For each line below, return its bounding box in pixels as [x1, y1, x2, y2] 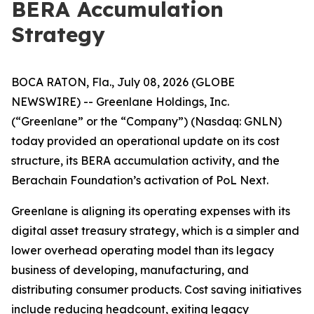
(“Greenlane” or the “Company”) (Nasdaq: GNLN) [11, 114, 282, 128]
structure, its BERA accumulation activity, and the [11, 153, 280, 168]
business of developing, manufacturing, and [11, 263, 249, 277]
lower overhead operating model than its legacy [11, 243, 274, 257]
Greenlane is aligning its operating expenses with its [11, 204, 290, 218]
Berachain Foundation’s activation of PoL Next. [11, 173, 268, 187]
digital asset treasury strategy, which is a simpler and [11, 224, 299, 238]
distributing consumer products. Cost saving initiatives [11, 282, 301, 296]
